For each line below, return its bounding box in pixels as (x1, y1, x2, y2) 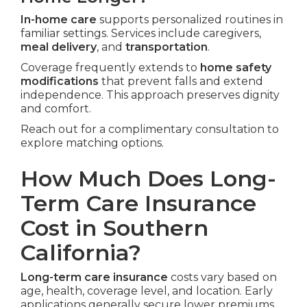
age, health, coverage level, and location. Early (21, 284, 273, 298)
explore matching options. (21, 136, 164, 150)
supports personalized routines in (97, 13, 283, 27)
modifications (21, 75, 99, 88)
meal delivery (21, 40, 97, 54)
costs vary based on (168, 271, 277, 284)
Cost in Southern (21, 214, 208, 242)
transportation (125, 40, 208, 54)
